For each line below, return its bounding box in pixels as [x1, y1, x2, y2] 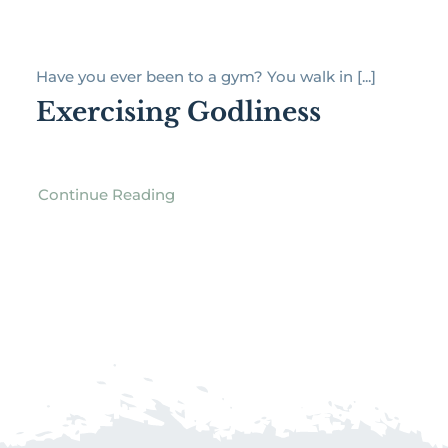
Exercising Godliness [35, 96, 321, 129]
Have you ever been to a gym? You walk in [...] [35, 67, 376, 87]
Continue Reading [37, 185, 175, 205]
